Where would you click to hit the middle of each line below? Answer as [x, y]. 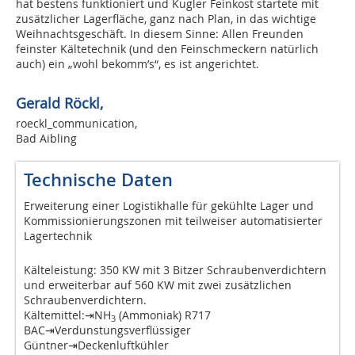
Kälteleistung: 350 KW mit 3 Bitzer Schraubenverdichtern [175, 270]
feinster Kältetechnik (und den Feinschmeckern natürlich [167, 49]
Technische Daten [98, 180]
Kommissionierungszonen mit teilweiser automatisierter [173, 221]
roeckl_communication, [76, 124]
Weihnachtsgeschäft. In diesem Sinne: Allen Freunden [160, 34]
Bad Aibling [46, 139]
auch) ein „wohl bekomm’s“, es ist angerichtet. [137, 64]
